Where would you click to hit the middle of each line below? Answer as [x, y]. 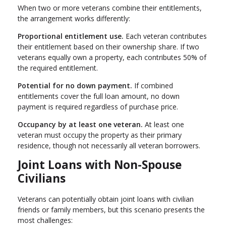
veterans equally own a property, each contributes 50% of [112, 57]
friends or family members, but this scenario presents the [111, 209]
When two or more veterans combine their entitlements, [110, 8]
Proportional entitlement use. [71, 36]
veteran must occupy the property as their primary [100, 135]
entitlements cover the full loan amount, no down [99, 96]
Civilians [42, 178]
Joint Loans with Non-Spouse [100, 164]
